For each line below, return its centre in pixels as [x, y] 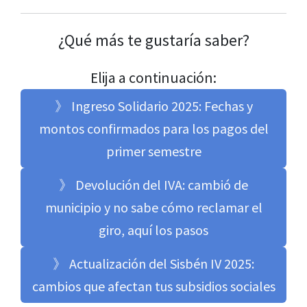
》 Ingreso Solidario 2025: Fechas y [153, 106]
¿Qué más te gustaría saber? [153, 40]
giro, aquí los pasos [153, 230]
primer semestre [153, 151]
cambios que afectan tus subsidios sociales [153, 286]
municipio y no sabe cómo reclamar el [153, 208]
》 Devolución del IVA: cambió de [153, 185]
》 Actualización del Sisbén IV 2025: [153, 264]
